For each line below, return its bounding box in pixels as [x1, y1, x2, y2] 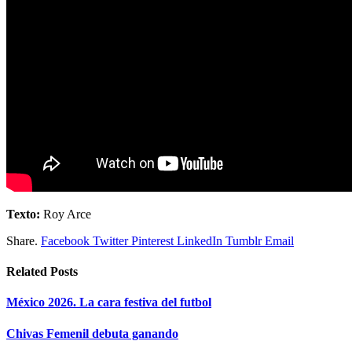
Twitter [93, 233, 128, 247]
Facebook [41, 233, 90, 247]
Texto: [6, 207, 40, 221]
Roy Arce [40, 207, 91, 221]
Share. [6, 233, 38, 247]
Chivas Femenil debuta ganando [6, 326, 178, 340]
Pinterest [131, 233, 174, 247]
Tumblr [225, 233, 262, 247]
